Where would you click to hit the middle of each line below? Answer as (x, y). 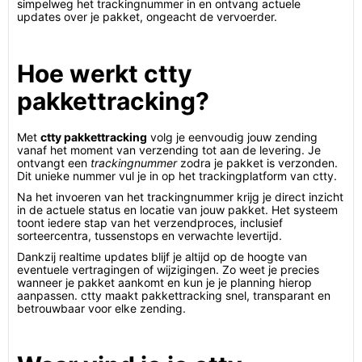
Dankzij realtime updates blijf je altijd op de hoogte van (162, 257)
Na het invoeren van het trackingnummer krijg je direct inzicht (180, 197)
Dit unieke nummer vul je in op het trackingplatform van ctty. (177, 176)
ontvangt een (54, 163)
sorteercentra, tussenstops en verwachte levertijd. (149, 236)
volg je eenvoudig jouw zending (232, 137)
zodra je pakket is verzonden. (257, 163)
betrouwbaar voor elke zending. (101, 308)
